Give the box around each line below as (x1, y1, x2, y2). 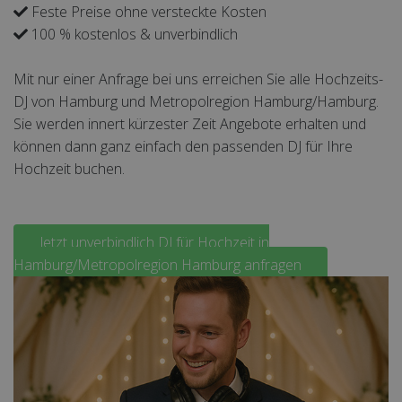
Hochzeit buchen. (13, 159, 125, 179)
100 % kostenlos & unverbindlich (28, 24, 238, 44)
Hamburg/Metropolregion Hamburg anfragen (13, 255, 301, 275)
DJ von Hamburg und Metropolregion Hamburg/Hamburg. (13, 92, 379, 111)
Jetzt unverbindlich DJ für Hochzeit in (39, 232, 269, 252)
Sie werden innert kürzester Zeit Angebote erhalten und (13, 114, 366, 134)
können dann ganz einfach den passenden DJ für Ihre (13, 136, 353, 156)
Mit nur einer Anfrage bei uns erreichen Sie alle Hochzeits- (13, 69, 383, 89)
